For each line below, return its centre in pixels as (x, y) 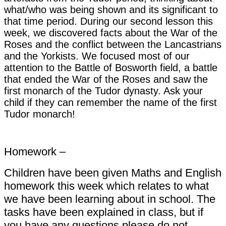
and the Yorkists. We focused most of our (97, 56)
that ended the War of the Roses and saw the (106, 79)
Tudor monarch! (40, 114)
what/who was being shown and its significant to (111, 9)
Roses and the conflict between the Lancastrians (113, 44)
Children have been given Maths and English (113, 173)
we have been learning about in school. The (110, 199)
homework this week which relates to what (106, 186)
